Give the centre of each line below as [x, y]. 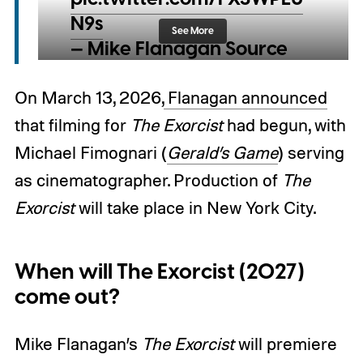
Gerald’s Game [222, 153]
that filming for [70, 125]
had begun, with [284, 125]
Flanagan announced [245, 98]
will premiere [285, 343]
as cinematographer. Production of [146, 180]
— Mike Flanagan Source [179, 50]
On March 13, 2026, [89, 98]
